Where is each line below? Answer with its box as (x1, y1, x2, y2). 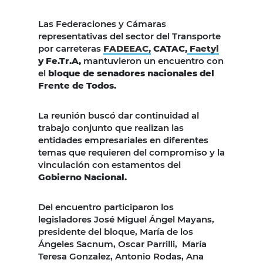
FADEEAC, (103, 42, 151, 54)
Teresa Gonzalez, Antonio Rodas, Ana (38, 250, 204, 262)
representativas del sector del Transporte (38, 30, 221, 42)
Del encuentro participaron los (38, 201, 174, 213)
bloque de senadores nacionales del (48, 67, 214, 79)
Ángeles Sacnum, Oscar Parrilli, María (38, 238, 207, 249)
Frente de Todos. (38, 79, 116, 91)
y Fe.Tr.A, (38, 55, 81, 66)
